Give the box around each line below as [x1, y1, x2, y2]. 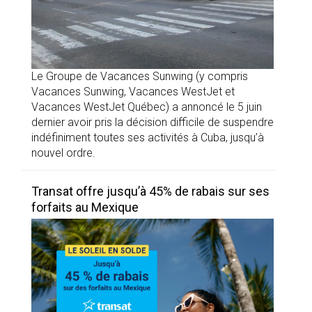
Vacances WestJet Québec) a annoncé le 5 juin [31, 100, 262, 114]
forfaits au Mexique [31, 200, 139, 215]
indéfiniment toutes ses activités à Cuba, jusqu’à [31, 131, 264, 145]
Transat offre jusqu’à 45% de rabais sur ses [31, 184, 270, 199]
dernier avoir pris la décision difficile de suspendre [31, 116, 274, 130]
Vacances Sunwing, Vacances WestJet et [31, 85, 235, 99]
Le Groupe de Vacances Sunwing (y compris [31, 70, 248, 84]
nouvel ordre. [31, 146, 95, 160]
